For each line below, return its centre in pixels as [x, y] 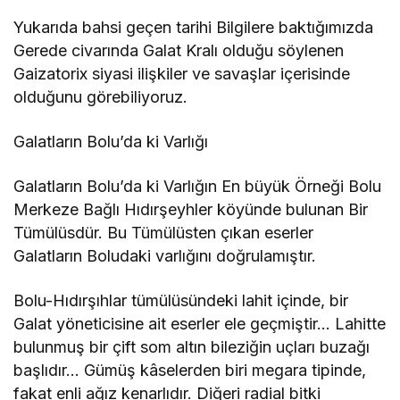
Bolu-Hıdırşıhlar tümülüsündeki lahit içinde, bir [181, 301]
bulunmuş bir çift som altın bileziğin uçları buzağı [192, 347]
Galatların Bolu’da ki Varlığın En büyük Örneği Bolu [198, 187]
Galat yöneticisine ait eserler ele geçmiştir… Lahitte [200, 324]
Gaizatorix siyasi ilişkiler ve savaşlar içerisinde [182, 74]
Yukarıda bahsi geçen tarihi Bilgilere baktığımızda [194, 28]
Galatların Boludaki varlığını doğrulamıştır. [165, 256]
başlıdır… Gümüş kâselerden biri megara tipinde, [190, 371]
